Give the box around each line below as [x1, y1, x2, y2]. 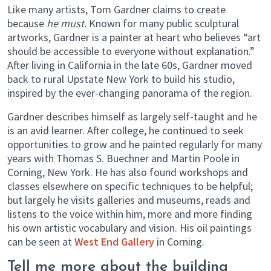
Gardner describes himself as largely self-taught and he [7, 109, 257, 123]
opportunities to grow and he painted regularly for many [7, 137, 262, 151]
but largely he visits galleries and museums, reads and [7, 192, 250, 207]
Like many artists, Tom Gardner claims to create [7, 2, 226, 16]
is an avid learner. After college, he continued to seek [7, 123, 244, 137]
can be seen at [7, 234, 74, 249]
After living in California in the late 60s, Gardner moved [7, 57, 252, 72]
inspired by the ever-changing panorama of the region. [7, 85, 255, 100]
